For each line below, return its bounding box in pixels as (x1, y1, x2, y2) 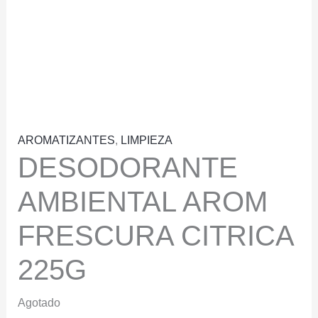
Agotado (17, 297, 60, 309)
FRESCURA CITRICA (17, 220, 293, 252)
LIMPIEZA (120, 134, 172, 147)
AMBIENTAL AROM (17, 186, 268, 218)
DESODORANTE (17, 152, 238, 184)
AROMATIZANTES (17, 134, 115, 147)
